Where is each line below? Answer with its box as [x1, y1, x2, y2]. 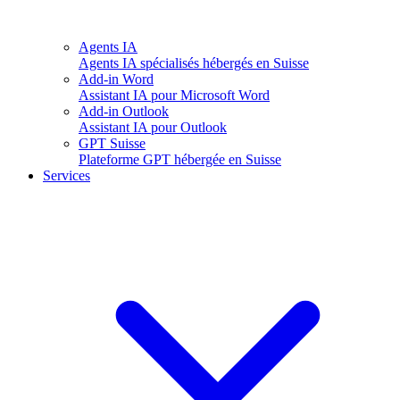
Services [43, 168, 90, 183]
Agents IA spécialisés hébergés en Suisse [79, 55, 309, 71]
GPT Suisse [79, 136, 146, 151]
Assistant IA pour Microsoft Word [79, 87, 270, 103]
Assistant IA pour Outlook [79, 120, 227, 135]
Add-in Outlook [79, 104, 169, 119]
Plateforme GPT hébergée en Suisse [79, 152, 281, 167]
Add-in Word [79, 71, 154, 87]
